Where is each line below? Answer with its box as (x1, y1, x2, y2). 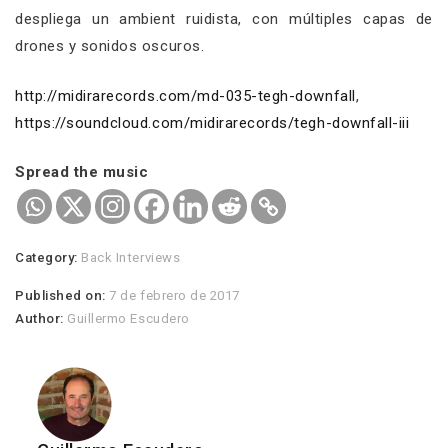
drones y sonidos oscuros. (15, 37, 205, 56)
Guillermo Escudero (67, 311, 190, 327)
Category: (15, 250, 82, 266)
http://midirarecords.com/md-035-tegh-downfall (15, 86, 356, 105)
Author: (15, 311, 68, 327)
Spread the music (15, 163, 149, 182)
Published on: (15, 288, 110, 304)
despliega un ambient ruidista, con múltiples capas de (15, 10, 433, 29)
